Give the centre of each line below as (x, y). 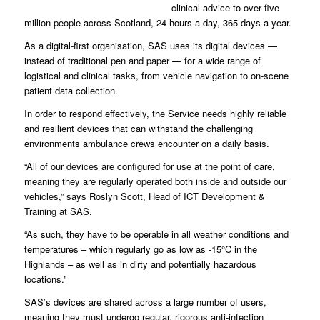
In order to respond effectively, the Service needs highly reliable (155, 114)
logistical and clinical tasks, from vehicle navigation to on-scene (156, 76)
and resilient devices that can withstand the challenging (138, 129)
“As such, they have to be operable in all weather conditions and (156, 234)
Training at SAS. (58, 211)
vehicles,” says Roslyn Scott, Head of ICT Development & (144, 196)
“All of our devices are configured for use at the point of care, (149, 166)
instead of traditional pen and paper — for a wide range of (142, 61)
